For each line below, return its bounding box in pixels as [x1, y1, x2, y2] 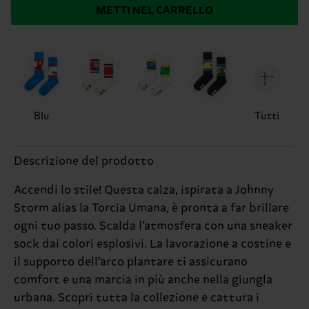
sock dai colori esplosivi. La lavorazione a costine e [14, 237, 291, 251]
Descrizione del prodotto [14, 154, 154, 168]
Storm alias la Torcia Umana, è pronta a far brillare [14, 201, 289, 215]
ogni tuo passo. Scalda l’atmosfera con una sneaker [14, 219, 292, 233]
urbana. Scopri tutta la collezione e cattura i [14, 290, 259, 305]
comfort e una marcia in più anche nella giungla [14, 272, 272, 287]
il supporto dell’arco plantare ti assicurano [14, 255, 248, 269]
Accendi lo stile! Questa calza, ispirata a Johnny [14, 183, 274, 197]
